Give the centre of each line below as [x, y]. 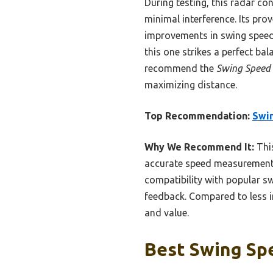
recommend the [180, 68]
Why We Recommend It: [199, 147]
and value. [167, 212]
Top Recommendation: [197, 115]
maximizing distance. [191, 84]
